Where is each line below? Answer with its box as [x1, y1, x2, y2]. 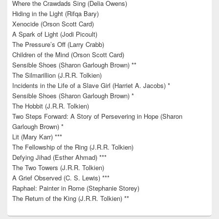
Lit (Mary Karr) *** [12, 132, 62, 142]
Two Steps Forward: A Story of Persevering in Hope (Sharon [12, 111, 182, 121]
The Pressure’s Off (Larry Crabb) [12, 40, 104, 49]
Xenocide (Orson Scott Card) [12, 19, 94, 29]
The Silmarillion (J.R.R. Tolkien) [12, 70, 102, 80]
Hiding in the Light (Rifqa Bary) [12, 9, 99, 19]
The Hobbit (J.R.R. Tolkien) [12, 101, 89, 111]
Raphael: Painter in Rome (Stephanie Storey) [12, 183, 139, 193]
